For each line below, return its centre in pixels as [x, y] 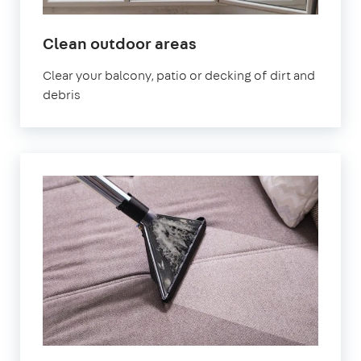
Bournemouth [247, 61]
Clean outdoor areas [120, 43]
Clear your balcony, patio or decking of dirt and [179, 75]
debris [62, 94]
